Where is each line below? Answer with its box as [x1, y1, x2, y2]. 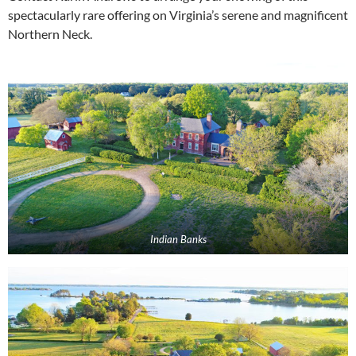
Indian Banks [149, 232, 207, 246]
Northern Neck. [8, 25, 92, 41]
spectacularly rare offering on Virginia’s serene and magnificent [8, 6, 348, 22]
